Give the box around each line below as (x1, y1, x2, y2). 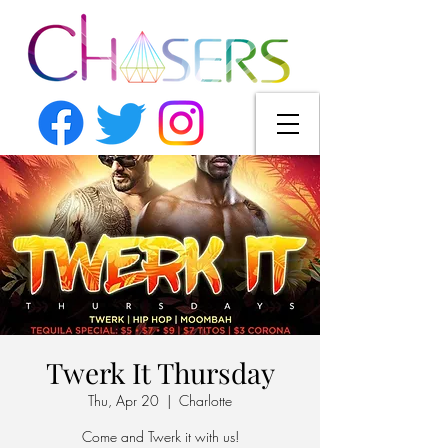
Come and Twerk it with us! (81, 427, 239, 446)
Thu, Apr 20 (88, 391, 159, 410)
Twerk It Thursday (45, 354, 275, 391)
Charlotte (179, 391, 232, 410)
